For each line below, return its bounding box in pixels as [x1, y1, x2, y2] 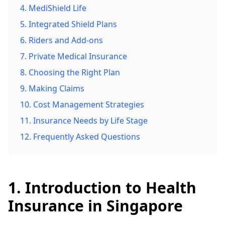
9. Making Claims [20, 83, 84, 94]
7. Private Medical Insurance [20, 51, 127, 62]
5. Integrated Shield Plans [20, 19, 117, 30]
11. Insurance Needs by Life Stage [20, 115, 148, 126]
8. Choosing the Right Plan [20, 67, 120, 78]
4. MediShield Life [20, 3, 86, 14]
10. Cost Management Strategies [20, 99, 144, 110]
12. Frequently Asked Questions [20, 131, 140, 142]
